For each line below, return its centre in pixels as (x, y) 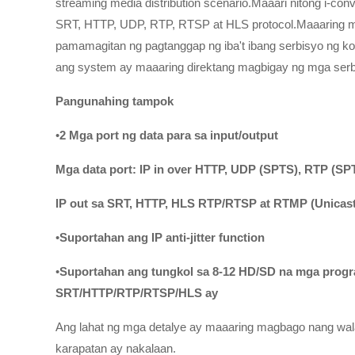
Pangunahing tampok (115, 101)
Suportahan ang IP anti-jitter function (162, 237)
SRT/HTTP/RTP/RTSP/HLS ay (137, 292)
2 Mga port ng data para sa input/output (169, 135)
